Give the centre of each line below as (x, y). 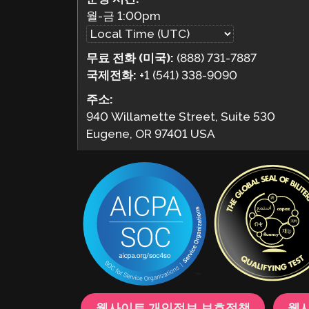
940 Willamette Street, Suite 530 (181, 117)
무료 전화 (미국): (132, 58)
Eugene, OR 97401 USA (151, 134)
